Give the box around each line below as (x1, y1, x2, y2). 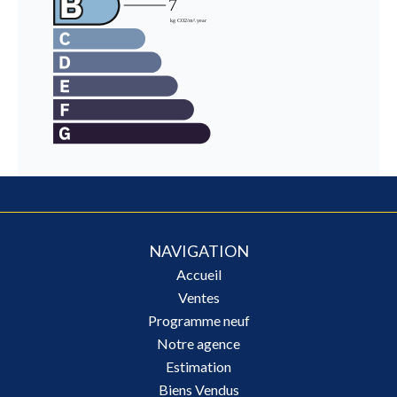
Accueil (175, 266, 222, 283)
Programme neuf (147, 312, 250, 329)
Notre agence (157, 335, 240, 352)
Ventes (177, 289, 220, 306)
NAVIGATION (148, 241, 249, 261)
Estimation (166, 358, 231, 375)
